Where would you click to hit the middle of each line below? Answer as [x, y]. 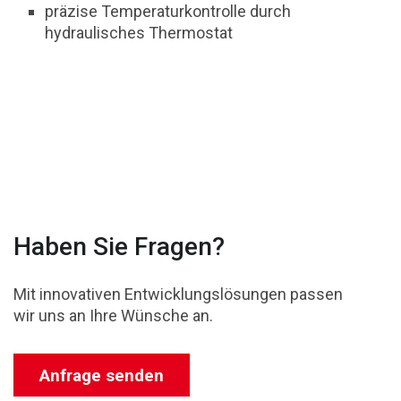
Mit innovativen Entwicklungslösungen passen [178, 294]
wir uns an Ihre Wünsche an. [113, 316]
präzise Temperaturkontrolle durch [168, 11]
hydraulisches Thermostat [139, 33]
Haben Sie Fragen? [119, 247]
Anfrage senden [102, 375]
